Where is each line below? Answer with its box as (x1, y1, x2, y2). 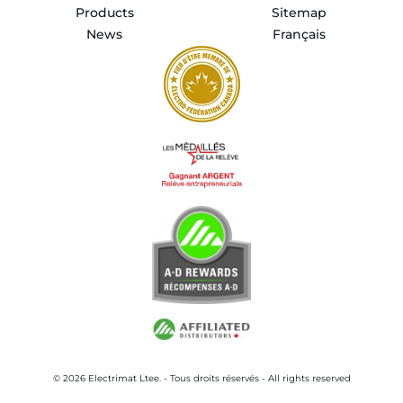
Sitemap (271, 4, 327, 22)
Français (272, 25, 326, 42)
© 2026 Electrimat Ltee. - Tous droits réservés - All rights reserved (52, 372, 351, 384)
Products (75, 4, 134, 22)
